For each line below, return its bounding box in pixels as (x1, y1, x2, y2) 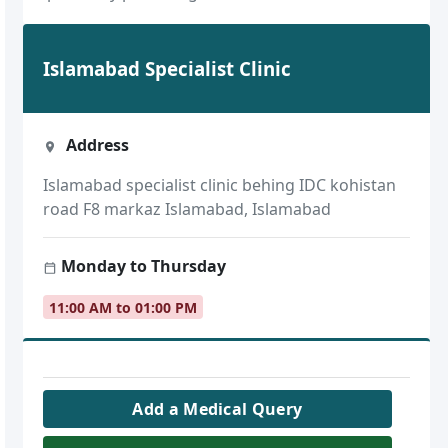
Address (62, 134, 130, 157)
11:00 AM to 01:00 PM (48, 297, 197, 317)
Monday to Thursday (56, 255, 226, 278)
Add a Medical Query (132, 398, 303, 421)
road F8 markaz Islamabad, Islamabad (42, 198, 331, 221)
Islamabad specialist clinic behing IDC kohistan (42, 174, 396, 197)
